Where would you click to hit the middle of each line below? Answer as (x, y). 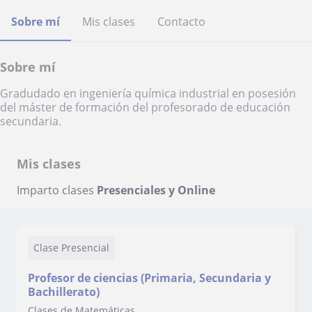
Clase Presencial (71, 248)
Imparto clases (57, 190)
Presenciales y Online (156, 190)
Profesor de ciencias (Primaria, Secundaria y (149, 278)
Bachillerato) (64, 292)
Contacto (181, 22)
